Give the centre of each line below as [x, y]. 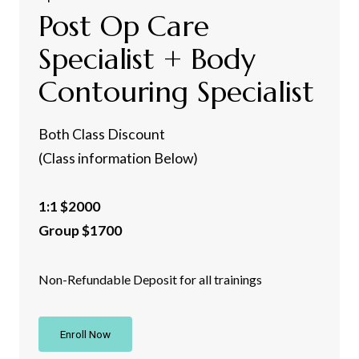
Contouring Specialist [176, 91]
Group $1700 [80, 230]
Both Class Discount [102, 134]
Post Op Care [124, 26]
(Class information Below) [118, 158]
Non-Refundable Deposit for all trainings [150, 279]
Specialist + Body [147, 58]
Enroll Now [85, 334]
